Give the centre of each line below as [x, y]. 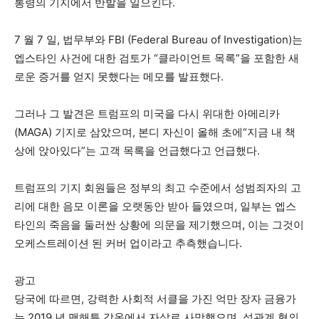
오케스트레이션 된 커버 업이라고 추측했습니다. [128, 243]
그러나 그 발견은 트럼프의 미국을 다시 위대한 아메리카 [147, 114]
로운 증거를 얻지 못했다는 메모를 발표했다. [119, 77]
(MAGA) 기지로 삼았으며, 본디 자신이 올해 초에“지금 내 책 [155, 132]
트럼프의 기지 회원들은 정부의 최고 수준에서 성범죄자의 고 [158, 188]
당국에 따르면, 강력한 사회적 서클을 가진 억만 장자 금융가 [155, 299]
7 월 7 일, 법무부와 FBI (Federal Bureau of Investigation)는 [158, 40]
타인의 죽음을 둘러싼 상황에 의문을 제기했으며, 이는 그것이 [159, 225]
